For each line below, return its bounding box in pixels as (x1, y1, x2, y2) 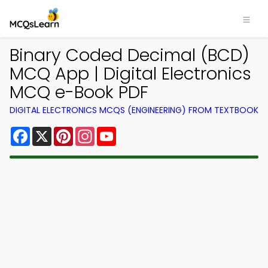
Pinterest (73, 124, 116, 138)
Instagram (95, 124, 144, 138)
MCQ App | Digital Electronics (10, 62, 251, 86)
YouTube (116, 124, 157, 138)
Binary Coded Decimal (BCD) (10, 43, 249, 67)
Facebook (30, 124, 77, 138)
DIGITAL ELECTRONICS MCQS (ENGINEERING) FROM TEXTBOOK (10, 104, 258, 116)
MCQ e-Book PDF (10, 80, 148, 104)
